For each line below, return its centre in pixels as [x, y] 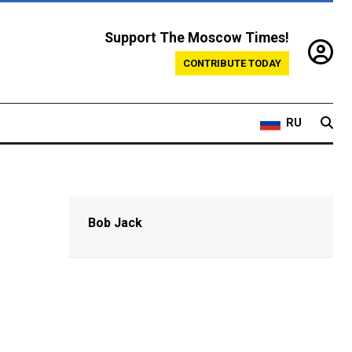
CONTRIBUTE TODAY [232, 64]
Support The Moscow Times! [197, 38]
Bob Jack [115, 223]
